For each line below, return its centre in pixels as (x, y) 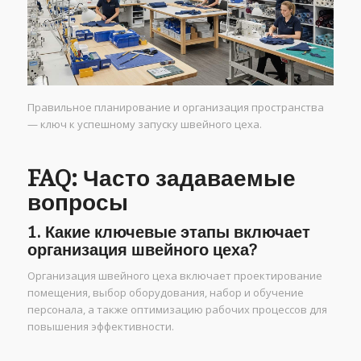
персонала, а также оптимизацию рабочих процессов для (177, 310)
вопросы (77, 203)
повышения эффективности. (100, 327)
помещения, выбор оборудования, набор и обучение (165, 293)
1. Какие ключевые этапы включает (168, 232)
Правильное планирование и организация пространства (175, 108)
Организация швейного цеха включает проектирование (174, 276)
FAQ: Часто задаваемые (161, 179)
